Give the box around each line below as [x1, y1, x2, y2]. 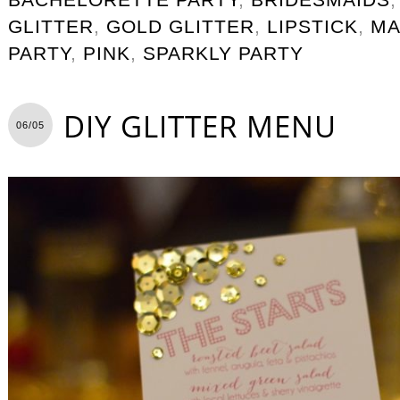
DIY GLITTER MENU [63, 105, 337, 146]
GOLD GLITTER [106, 15, 254, 37]
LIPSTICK [267, 15, 358, 37]
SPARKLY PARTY [143, 42, 304, 63]
